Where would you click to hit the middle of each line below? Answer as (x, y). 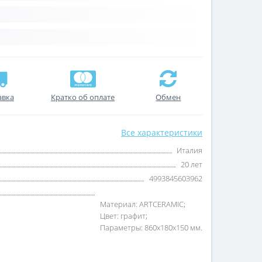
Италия (189, 151)
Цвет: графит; (124, 216)
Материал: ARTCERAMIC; (143, 204)
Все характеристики (162, 133)
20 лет (192, 165)
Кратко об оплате (83, 97)
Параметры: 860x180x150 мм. (151, 228)
